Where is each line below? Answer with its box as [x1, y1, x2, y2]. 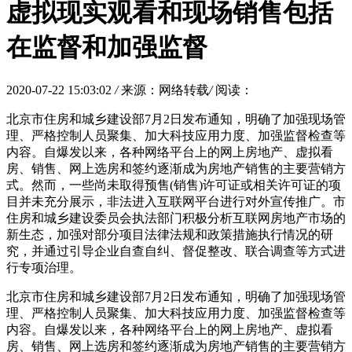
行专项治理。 [6, 260, 82, 274]
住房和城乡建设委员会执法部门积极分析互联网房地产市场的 [6, 211, 346, 225]
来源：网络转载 [121, 82, 209, 97]
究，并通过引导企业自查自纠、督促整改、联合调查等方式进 [6, 244, 346, 258]
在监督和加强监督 [6, 33, 207, 62]
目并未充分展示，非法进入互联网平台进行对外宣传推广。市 [6, 194, 346, 208]
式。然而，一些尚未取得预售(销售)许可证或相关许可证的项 [6, 178, 341, 192]
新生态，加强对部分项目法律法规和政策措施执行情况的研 [6, 227, 333, 241]
